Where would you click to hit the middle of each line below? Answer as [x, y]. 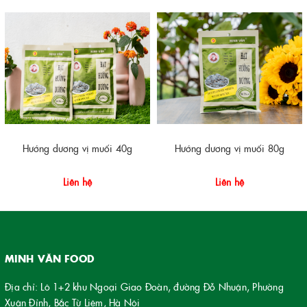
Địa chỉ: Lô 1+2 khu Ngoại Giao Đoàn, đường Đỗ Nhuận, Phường [144, 286]
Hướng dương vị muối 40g [77, 148]
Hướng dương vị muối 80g [230, 148]
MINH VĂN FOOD [50, 258]
